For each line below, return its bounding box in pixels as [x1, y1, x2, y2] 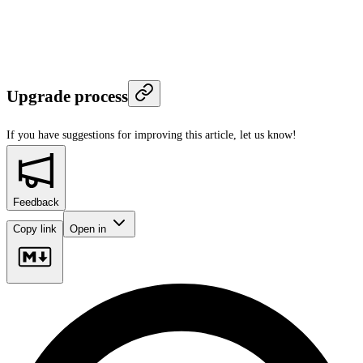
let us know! [240, 128, 297, 141]
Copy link [13, 222, 57, 235]
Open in [70, 222, 109, 235]
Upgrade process [6, 87, 128, 107]
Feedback [13, 195, 59, 208]
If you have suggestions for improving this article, [6, 128, 237, 141]
